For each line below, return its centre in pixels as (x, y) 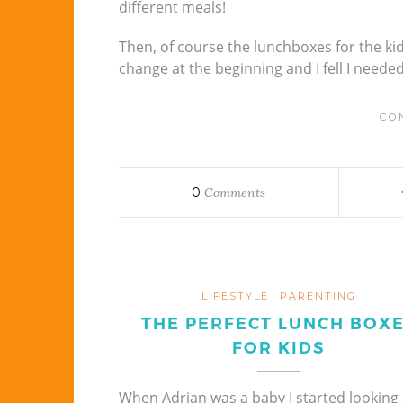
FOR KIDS (278, 348)
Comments (233, 192)
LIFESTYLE (235, 296)
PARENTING (318, 296)
